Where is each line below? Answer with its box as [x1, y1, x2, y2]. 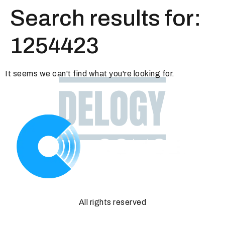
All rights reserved [78, 197, 147, 206]
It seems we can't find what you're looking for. [5, 69, 175, 78]
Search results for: [10, 6, 201, 30]
